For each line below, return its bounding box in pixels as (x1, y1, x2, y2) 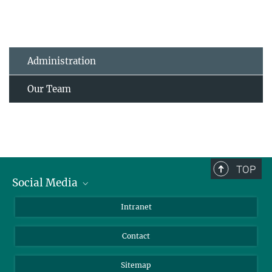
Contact (122, 231, 150, 241)
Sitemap (121, 260, 151, 270)
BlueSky (24, 198, 58, 210)
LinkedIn (24, 218, 60, 230)
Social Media (12, 176, 80, 190)
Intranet (120, 202, 152, 212)
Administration (27, 55, 96, 67)
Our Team (27, 83, 71, 95)
